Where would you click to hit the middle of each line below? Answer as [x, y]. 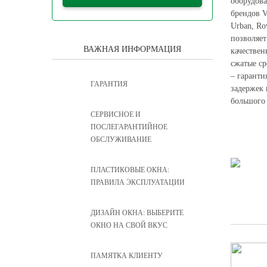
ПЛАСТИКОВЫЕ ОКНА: [130, 170]
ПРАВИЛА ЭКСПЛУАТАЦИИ [138, 182]
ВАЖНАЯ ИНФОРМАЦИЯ [132, 49]
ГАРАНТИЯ [109, 84]
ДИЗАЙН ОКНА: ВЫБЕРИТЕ [137, 213]
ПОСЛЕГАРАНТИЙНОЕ [129, 127]
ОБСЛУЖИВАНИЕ [121, 139]
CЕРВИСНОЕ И [116, 114]
